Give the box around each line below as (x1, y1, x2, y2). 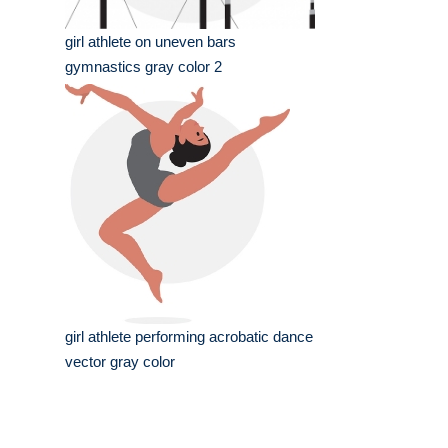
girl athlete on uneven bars (65, 33, 236, 51)
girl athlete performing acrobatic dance (65, 328, 313, 346)
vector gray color (65, 353, 175, 371)
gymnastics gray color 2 (65, 58, 222, 76)
